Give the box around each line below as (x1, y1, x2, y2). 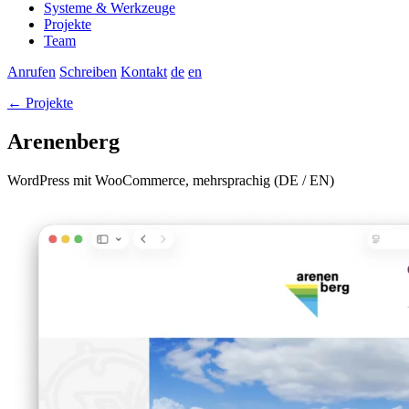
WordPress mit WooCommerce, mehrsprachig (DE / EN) (7, 172, 334, 188)
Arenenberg (7, 129, 120, 153)
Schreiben (59, 63, 117, 79)
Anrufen (7, 63, 56, 79)
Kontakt (121, 63, 167, 79)
